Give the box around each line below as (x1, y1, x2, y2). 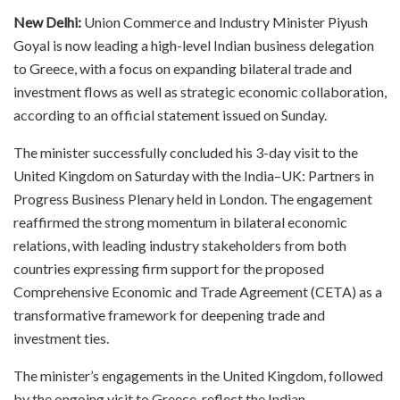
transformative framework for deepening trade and (13, 305, 325, 323)
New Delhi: (13, 12, 81, 30)
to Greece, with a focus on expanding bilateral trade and (13, 59, 352, 77)
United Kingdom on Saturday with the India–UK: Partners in (13, 166, 374, 184)
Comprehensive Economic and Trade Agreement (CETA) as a (13, 282, 382, 300)
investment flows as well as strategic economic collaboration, (13, 82, 387, 100)
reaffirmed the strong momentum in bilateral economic (13, 212, 347, 230)
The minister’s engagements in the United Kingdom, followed (13, 366, 383, 384)
